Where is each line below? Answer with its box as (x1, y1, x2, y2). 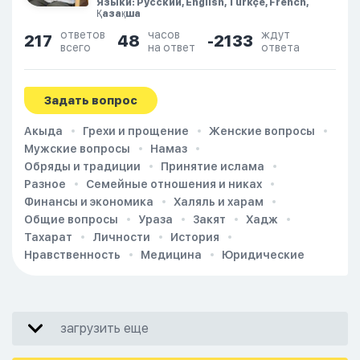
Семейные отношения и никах (86, 178, 262, 190)
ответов (60, 28, 105, 41)
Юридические (222, 248, 305, 261)
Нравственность (24, 248, 121, 261)
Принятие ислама (161, 160, 264, 173)
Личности (92, 231, 150, 243)
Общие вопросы (24, 213, 118, 226)
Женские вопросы (209, 125, 315, 137)
